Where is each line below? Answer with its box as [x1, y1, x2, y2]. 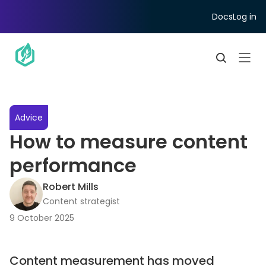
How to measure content [9, 128, 248, 155]
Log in [233, 11, 256, 23]
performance [9, 152, 137, 179]
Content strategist [43, 195, 120, 207]
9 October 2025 [9, 212, 74, 224]
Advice [15, 112, 43, 123]
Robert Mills [43, 180, 99, 194]
